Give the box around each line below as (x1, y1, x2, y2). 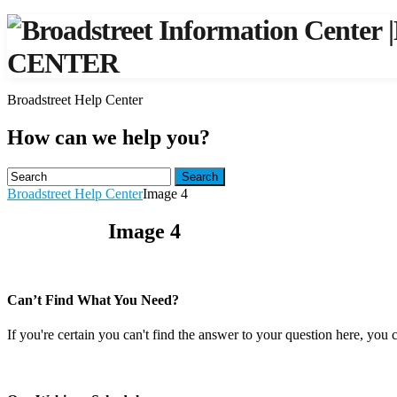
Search (182, 169, 218, 183)
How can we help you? (7, 125, 210, 149)
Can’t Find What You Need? (7, 292, 179, 307)
